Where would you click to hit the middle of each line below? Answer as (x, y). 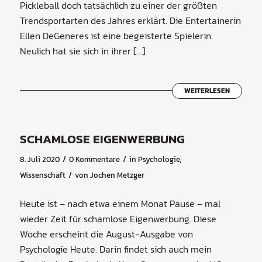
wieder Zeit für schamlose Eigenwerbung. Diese (118, 218)
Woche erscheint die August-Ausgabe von (106, 234)
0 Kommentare (94, 160)
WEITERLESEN (207, 90)
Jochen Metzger (117, 175)
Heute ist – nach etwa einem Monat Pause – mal (120, 203)
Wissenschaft (42, 175)
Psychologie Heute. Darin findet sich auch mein (116, 249)
